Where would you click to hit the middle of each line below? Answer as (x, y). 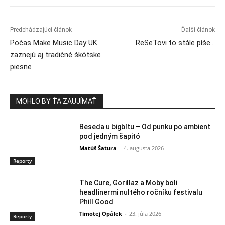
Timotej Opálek (101, 213)
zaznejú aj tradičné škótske (55, 54)
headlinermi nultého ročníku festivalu (141, 192)
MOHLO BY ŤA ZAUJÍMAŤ (57, 101)
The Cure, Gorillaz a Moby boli (129, 183)
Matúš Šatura (98, 148)
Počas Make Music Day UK (54, 42)
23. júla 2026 (145, 213)
